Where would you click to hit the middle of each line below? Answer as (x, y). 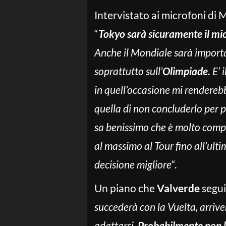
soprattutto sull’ (128, 71)
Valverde (178, 188)
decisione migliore (133, 164)
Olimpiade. (186, 71)
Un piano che (126, 188)
